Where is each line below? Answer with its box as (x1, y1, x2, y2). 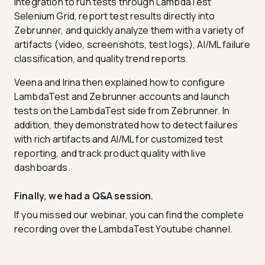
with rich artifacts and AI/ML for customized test (14, 132, 224, 146)
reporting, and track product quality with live (14, 146, 206, 160)
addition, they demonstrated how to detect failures (14, 118, 238, 131)
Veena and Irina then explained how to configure (14, 75, 225, 89)
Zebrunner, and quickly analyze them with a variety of (14, 23, 244, 37)
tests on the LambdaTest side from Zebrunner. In (14, 104, 230, 117)
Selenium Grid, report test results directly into (14, 9, 215, 22)
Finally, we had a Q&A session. (14, 189, 154, 202)
